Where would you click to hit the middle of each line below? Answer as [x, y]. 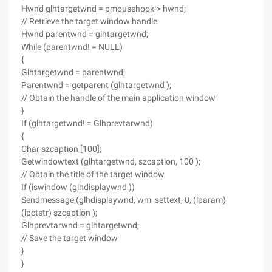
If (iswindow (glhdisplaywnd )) [78, 187]
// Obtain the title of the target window [93, 174]
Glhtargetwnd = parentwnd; [73, 72]
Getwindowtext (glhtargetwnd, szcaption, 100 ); [111, 161]
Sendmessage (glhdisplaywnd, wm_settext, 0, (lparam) [124, 200]
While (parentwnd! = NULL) [72, 47]
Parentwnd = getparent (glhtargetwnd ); [96, 85]
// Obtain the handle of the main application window [118, 98]
